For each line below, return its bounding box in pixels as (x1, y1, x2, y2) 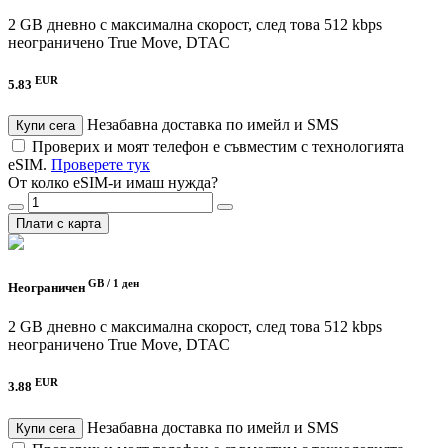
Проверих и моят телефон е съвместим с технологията (32, 138, 404, 156)
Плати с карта (16, 216, 101, 232)
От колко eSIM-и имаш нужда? (8, 174, 218, 192)
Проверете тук (51, 156, 150, 174)
